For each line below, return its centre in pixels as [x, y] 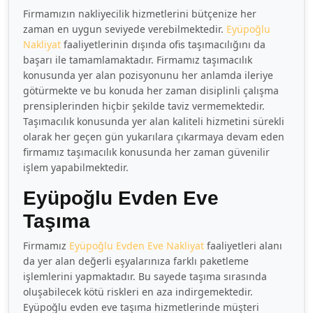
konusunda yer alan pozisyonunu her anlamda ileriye [148, 75]
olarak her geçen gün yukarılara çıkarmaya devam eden [154, 137]
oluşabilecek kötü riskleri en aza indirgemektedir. [138, 292]
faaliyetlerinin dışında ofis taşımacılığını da [163, 44]
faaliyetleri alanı [243, 246]
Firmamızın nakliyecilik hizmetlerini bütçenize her [140, 14]
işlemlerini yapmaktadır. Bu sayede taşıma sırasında [145, 276]
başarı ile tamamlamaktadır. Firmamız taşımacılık [138, 60]
